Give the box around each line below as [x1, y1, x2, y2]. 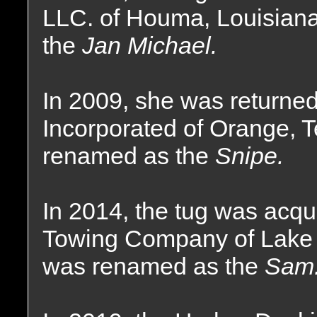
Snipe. [215, 142, 284, 169]
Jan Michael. [82, 32, 217, 59]
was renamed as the [42, 253, 265, 279]
